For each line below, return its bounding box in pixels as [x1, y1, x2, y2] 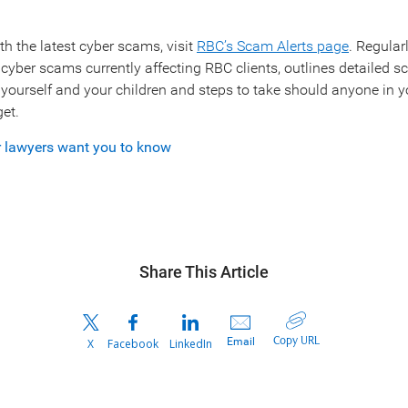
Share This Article [139, 261, 269, 281]
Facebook [107, 335, 158, 352]
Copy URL [272, 333, 320, 348]
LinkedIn [168, 335, 212, 352]
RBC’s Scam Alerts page [197, 36, 349, 55]
